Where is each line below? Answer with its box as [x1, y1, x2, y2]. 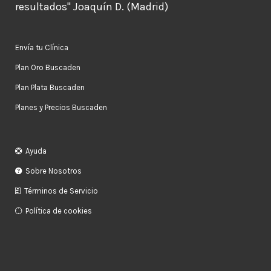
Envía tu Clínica [15, 43, 68, 53]
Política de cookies [25, 206, 92, 216]
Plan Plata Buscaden [15, 83, 85, 93]
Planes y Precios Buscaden [15, 103, 107, 113]
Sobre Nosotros [25, 166, 82, 176]
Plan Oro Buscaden [15, 63, 80, 73]
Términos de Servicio [24, 186, 98, 196]
